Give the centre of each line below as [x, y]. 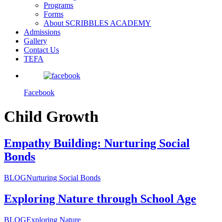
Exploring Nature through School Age [100, 198]
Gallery [35, 41]
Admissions [42, 32]
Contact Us [41, 50]
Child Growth [51, 117]
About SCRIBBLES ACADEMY [97, 23]
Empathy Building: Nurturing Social [97, 143]
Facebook [39, 92]
